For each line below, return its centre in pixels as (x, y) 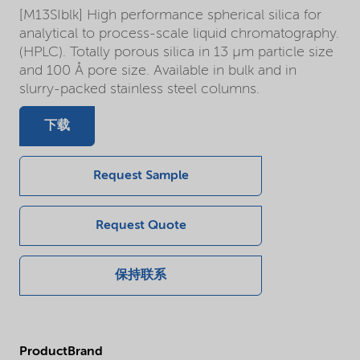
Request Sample (141, 176)
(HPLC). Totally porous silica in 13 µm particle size (176, 53)
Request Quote (141, 226)
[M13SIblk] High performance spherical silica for (170, 16)
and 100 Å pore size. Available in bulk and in (158, 71)
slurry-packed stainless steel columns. (139, 90)
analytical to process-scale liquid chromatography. (179, 34)
